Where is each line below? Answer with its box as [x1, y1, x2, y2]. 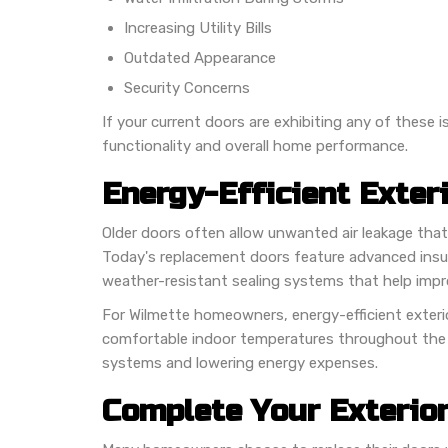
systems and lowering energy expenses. [102, 353, 378, 372]
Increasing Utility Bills [124, 18, 272, 37]
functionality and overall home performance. [102, 136, 408, 155]
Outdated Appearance [124, 48, 276, 67]
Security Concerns [124, 78, 250, 97]
